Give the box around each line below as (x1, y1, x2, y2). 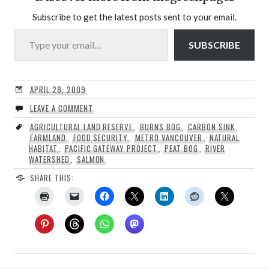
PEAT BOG (164, 142, 198, 154)
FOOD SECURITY (73, 131, 128, 144)
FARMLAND (29, 131, 66, 144)
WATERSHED (29, 153, 70, 165)
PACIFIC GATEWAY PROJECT (64, 142, 158, 154)
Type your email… (14, 22, 43, 34)
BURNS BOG (140, 120, 181, 133)
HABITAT (29, 142, 58, 154)
